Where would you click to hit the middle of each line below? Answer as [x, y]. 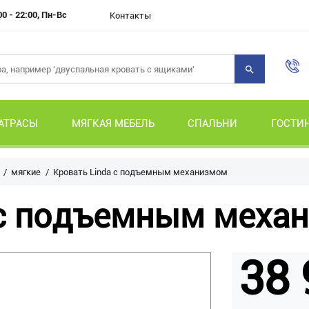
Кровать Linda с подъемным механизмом [140, 172]
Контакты [130, 16]
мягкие [26, 172]
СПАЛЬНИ [213, 123]
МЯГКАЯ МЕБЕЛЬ [113, 123]
